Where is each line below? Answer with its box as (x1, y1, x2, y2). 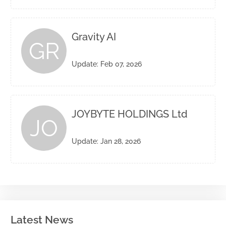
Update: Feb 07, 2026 (72, 60, 142, 68)
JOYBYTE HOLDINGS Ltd (72, 108, 188, 120)
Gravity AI (72, 31, 116, 43)
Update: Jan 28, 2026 (72, 137, 141, 145)
